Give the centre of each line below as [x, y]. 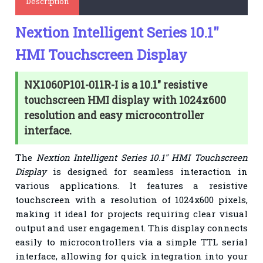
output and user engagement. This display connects [131, 227]
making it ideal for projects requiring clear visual [131, 213]
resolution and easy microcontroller [114, 115]
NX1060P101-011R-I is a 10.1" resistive [116, 85]
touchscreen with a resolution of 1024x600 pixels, [131, 199]
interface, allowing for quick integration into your [131, 256]
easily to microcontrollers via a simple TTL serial [131, 242]
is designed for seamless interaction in [147, 171]
